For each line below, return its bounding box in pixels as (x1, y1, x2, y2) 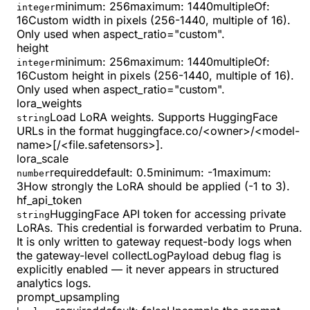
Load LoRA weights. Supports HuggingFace (50, 110, 277, 125)
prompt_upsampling (17, 290, 120, 304)
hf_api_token (17, 193, 82, 208)
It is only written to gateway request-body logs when (17, 235, 291, 249)
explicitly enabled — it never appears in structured (17, 262, 279, 277)
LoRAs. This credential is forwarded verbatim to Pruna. (17, 221, 302, 235)
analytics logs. (17, 276, 91, 291)
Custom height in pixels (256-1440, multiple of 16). (28, 69, 294, 83)
